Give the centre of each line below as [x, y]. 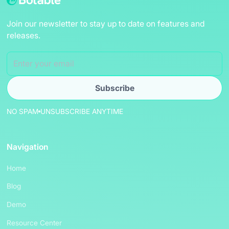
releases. [24, 35]
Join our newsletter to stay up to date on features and [106, 24]
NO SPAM [23, 112]
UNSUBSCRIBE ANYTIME [82, 112]
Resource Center [35, 223]
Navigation [28, 147]
